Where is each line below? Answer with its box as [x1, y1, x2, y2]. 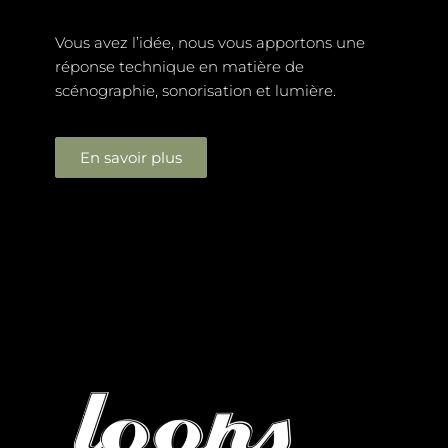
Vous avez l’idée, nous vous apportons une [55, 33, 365, 53]
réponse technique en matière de [55, 57, 304, 77]
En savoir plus [80, 148, 182, 168]
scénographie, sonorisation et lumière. [55, 81, 336, 101]
